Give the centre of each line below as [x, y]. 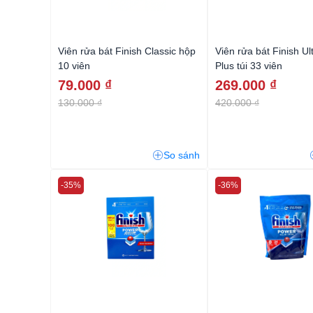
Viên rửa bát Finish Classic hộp [127, 51]
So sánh [182, 155]
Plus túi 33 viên [249, 65]
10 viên [74, 65]
